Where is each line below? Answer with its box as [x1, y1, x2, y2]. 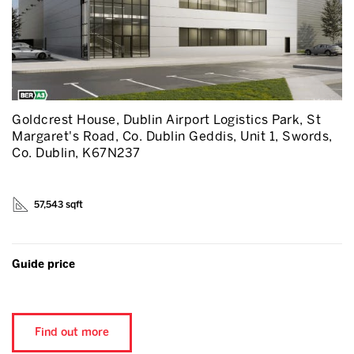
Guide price [12, 258, 75, 271]
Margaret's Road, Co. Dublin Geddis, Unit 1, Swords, [12, 129, 333, 144]
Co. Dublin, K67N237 [12, 145, 141, 160]
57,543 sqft [34, 199, 83, 210]
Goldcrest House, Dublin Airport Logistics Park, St [12, 112, 321, 127]
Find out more [35, 326, 109, 339]
